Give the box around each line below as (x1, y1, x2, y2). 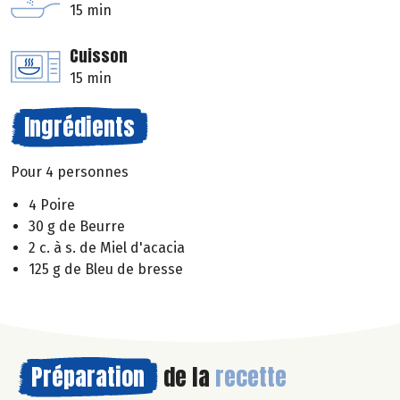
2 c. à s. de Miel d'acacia (29, 239, 185, 257)
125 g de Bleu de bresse (29, 261, 183, 279)
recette (215, 359, 287, 396)
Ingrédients (24, 109, 135, 146)
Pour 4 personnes (11, 163, 129, 181)
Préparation (31, 359, 145, 396)
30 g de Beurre (29, 218, 125, 236)
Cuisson (70, 44, 128, 69)
